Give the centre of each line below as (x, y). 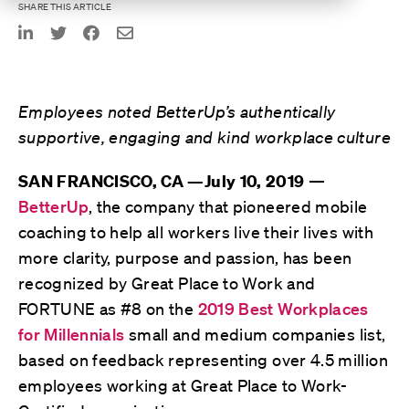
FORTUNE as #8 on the (106, 308)
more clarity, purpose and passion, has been (185, 257)
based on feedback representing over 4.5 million (203, 359)
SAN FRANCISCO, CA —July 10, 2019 (162, 181)
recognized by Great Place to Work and (167, 283)
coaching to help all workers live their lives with (196, 231)
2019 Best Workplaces (283, 308)
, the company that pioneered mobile (228, 206)
